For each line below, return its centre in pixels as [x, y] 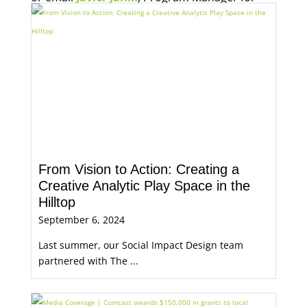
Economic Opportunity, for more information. [148, 16]
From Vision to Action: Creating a [138, 169]
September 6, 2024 [81, 220]
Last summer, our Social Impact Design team [140, 245]
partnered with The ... [88, 261]
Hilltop [57, 202]
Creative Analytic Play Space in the [144, 186]
